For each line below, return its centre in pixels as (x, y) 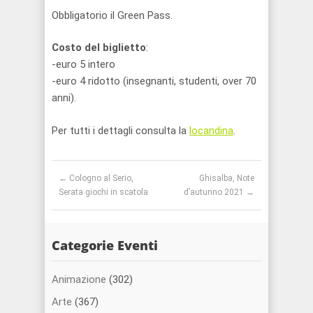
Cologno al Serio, (100, 178)
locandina (211, 130)
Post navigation (82, 167)
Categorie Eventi (105, 245)
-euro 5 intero (83, 64)
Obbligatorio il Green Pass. (112, 15)
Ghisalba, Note (227, 178)
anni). (64, 98)
